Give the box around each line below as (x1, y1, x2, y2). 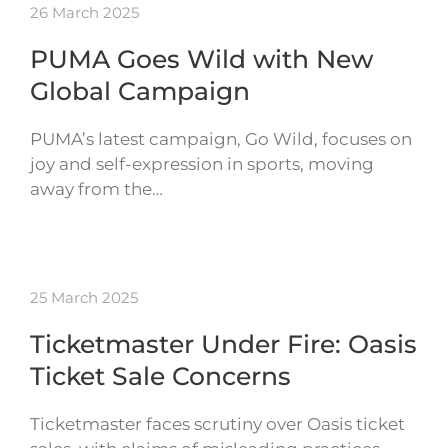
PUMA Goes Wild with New (30, 44, 373, 75)
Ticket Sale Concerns (30, 361, 291, 392)
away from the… (30, 179, 163, 200)
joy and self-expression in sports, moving (30, 154, 374, 175)
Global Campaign (30, 76, 250, 107)
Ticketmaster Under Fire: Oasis (30, 329, 417, 360)
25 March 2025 (30, 288, 138, 308)
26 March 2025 (30, 3, 139, 23)
